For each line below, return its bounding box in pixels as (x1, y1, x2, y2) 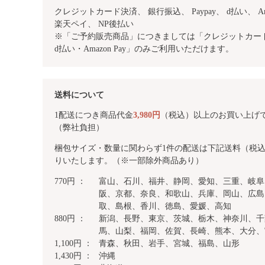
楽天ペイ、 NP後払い (54, 20, 134, 29)
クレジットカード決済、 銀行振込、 (54, 7, 192, 17)
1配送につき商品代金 (54, 111, 133, 120)
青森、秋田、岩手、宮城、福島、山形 (98, 239, 240, 248)
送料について (54, 91, 104, 100)
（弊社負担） (54, 123, 104, 132)
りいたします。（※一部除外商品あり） (54, 156, 203, 166)
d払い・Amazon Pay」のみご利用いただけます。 (54, 44, 234, 54)
